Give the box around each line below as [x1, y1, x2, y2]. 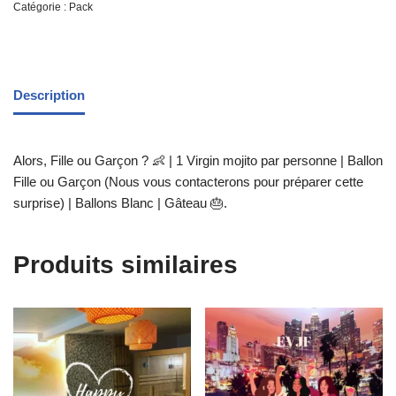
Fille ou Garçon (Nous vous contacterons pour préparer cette [13, 174, 363, 189]
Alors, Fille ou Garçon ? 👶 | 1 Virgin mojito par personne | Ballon [13, 153, 383, 168]
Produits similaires [13, 251, 238, 278]
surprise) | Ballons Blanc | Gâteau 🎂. [13, 195, 227, 210]
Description [13, 87, 85, 103]
